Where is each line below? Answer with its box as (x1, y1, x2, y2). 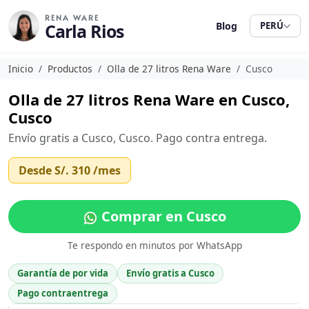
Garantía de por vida (17, 267, 108, 279)
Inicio (8, 62, 33, 75)
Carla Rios (45, 19, 123, 43)
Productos (48, 62, 92, 75)
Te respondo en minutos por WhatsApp (67, 239, 242, 252)
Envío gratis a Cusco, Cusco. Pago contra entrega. (8, 130, 267, 146)
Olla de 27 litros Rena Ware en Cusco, (8, 89, 290, 110)
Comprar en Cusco (98, 207, 226, 226)
